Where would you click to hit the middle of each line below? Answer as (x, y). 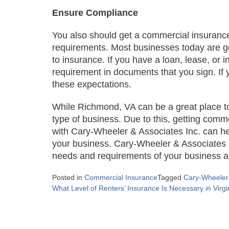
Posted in (68, 178)
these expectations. (92, 85)
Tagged (170, 178)
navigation (85, 205)
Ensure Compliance (95, 13)
